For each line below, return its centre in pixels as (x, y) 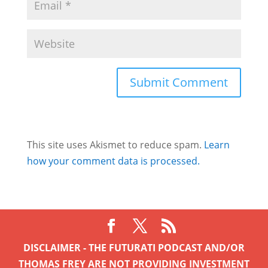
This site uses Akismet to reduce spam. (115, 144)
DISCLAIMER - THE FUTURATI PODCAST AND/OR (134, 247)
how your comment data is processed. (113, 161)
